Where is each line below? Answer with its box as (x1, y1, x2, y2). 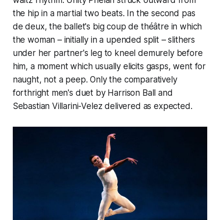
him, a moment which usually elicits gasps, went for (12, 61, 206, 72)
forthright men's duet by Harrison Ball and (12, 88, 173, 98)
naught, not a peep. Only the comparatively (12, 75, 177, 85)
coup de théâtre (107, 22, 169, 32)
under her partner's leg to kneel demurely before (12, 48, 203, 58)
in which (168, 22, 202, 32)
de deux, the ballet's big (12, 22, 107, 32)
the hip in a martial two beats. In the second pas (12, 8, 195, 19)
